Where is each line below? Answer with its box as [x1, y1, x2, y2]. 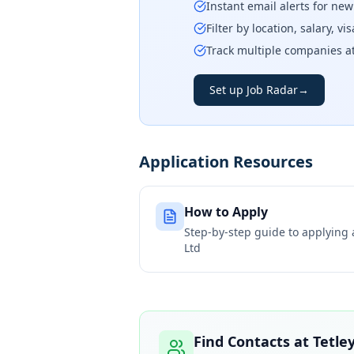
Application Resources [139, 151, 313, 172]
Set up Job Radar [209, 82, 298, 97]
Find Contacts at [194, 332, 313, 351]
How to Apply [184, 203, 268, 220]
